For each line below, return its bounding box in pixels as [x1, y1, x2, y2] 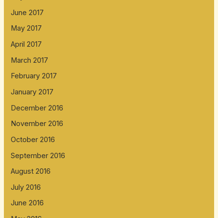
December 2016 [11, 103, 64, 112]
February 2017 [11, 72, 57, 81]
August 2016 [11, 167, 51, 176]
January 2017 [11, 88, 54, 96]
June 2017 [11, 8, 44, 17]
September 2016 [11, 151, 66, 160]
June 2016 [11, 199, 44, 208]
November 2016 [11, 119, 64, 128]
